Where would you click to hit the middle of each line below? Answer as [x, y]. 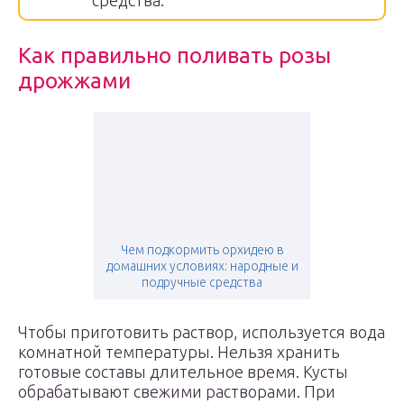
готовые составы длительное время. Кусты [183, 372]
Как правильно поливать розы [174, 55]
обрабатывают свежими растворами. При [177, 391]
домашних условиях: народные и [202, 266]
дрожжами [74, 81]
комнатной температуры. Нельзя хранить [179, 352]
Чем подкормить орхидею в [202, 250]
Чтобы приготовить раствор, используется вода [202, 332]
